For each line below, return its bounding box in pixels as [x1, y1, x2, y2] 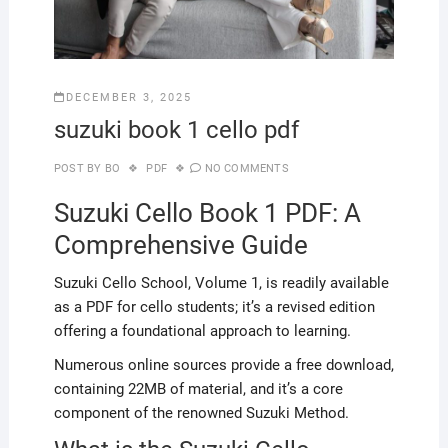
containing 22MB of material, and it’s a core [53, 379, 343, 398]
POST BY [53, 161, 102, 175]
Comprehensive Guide [53, 229, 308, 260]
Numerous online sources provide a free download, [53, 355, 394, 374]
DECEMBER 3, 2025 [65, 90, 192, 104]
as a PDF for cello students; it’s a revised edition [53, 297, 375, 316]
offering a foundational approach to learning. [53, 321, 351, 340]
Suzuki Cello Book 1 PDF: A [53, 197, 361, 228]
